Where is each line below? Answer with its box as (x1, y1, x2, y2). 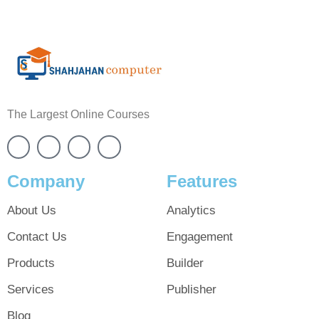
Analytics (167, 203, 216, 217)
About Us (7, 203, 56, 217)
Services (7, 282, 54, 296)
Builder (167, 256, 204, 270)
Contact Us (7, 229, 67, 244)
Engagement (167, 229, 233, 244)
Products (7, 256, 55, 270)
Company (7, 171, 85, 191)
